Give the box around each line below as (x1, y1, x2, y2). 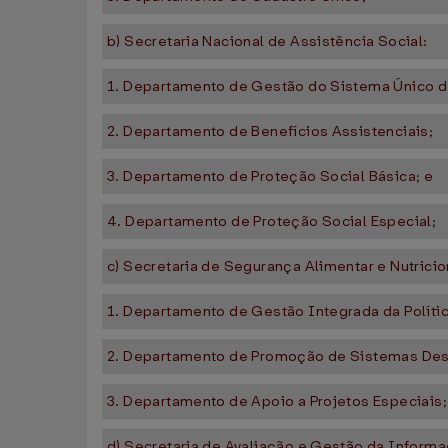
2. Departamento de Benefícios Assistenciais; (107, 122, 434, 141)
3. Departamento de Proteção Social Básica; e (107, 167, 434, 186)
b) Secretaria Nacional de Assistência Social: (107, 32, 428, 51)
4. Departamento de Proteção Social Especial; (107, 212, 437, 231)
